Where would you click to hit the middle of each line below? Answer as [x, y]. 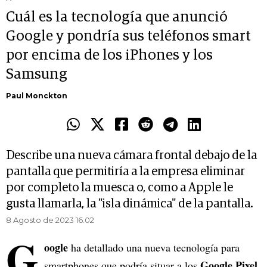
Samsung [37, 75]
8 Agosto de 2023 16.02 [50, 220]
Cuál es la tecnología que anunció [117, 18]
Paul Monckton [37, 96]
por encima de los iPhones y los [109, 56]
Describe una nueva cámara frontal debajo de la [131, 156]
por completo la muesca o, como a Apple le [119, 188]
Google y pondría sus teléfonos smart [128, 37]
